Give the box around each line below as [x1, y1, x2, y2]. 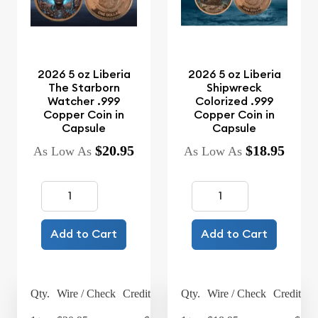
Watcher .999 [48, 93, 120, 109]
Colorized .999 [195, 93, 273, 109]
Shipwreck [207, 79, 262, 95]
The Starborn [48, 79, 120, 95]
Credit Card [123, 287, 176, 300]
